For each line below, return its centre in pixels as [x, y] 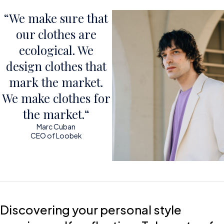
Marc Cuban [56, 127]
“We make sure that [56, 18]
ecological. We [56, 50]
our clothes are [56, 34]
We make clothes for [56, 98]
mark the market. [56, 82]
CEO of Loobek [56, 136]
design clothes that [56, 66]
